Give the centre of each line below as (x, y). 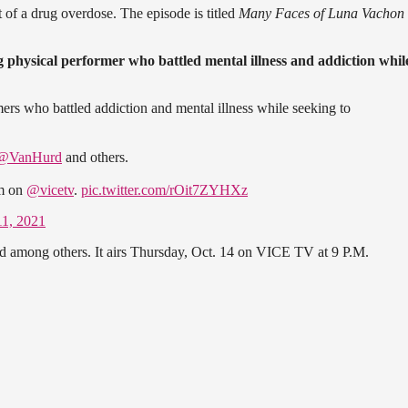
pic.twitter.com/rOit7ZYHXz (164, 189)
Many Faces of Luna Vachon (321, 13)
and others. (95, 157)
